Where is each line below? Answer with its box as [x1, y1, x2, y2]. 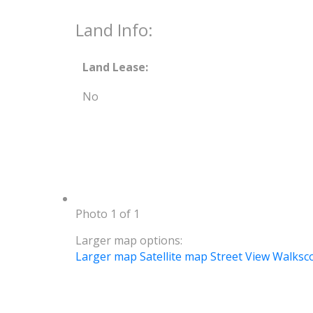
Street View [210, 248, 270, 264]
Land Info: [75, 17, 153, 41]
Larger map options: [75, 232, 182, 248]
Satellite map [139, 248, 208, 264]
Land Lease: [82, 59, 148, 75]
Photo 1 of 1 [75, 205, 140, 221]
